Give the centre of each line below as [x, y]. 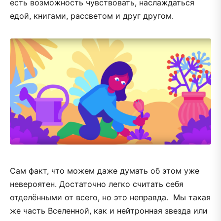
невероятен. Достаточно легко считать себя [97, 184]
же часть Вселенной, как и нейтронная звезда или [109, 210]
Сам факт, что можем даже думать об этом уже [105, 170]
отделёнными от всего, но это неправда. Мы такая [110, 197]
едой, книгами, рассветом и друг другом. [92, 16]
